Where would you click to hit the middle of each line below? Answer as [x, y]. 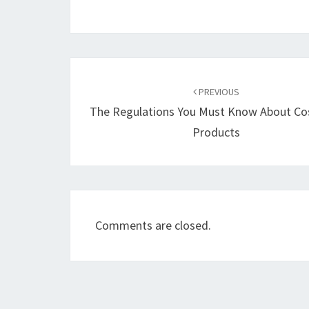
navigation [118, 94]
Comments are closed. [153, 225]
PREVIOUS [218, 92]
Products [217, 132]
